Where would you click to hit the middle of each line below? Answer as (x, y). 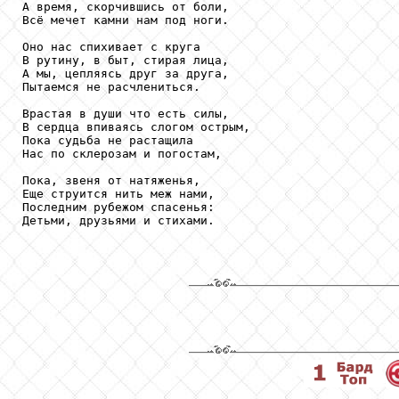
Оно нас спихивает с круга (111, 46)
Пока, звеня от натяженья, (111, 180)
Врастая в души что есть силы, (126, 113)
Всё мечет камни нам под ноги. (133, 20)
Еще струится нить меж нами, (118, 193)
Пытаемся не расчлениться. (111, 86)
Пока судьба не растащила (108, 140)
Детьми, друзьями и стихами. (118, 220)
